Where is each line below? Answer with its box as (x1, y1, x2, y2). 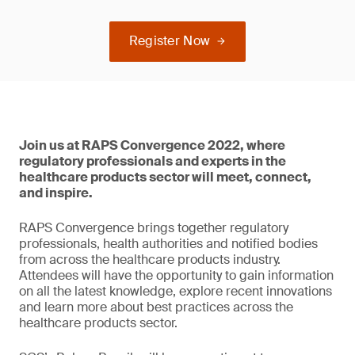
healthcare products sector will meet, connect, (19, 169, 311, 185)
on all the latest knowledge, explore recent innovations (19, 283, 332, 300)
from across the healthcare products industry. (19, 251, 281, 268)
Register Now (128, 32, 211, 49)
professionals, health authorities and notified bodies (19, 235, 318, 252)
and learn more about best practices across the (19, 299, 293, 315)
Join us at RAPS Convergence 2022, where (19, 137, 285, 154)
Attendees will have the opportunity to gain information (19, 267, 334, 284)
